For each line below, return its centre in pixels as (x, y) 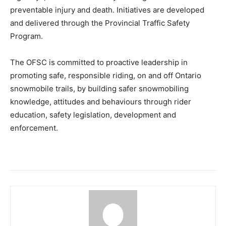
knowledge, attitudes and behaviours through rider (101, 102)
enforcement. (34, 128)
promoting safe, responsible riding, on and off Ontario (106, 76)
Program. (26, 36)
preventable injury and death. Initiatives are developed (107, 10)
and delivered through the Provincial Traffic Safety (100, 23)
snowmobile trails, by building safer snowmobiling (99, 89)
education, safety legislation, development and (93, 115)
